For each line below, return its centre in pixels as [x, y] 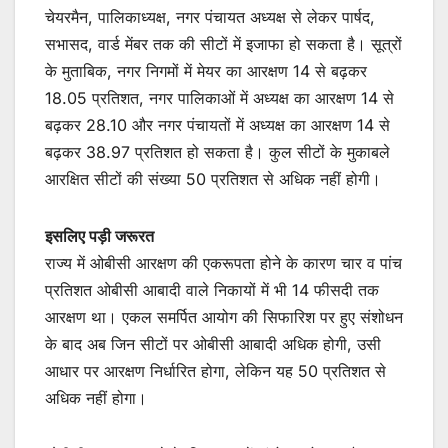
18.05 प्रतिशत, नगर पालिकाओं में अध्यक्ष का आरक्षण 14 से [219, 97]
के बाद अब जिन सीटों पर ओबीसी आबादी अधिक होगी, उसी [213, 343]
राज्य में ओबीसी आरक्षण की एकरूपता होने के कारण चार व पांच [223, 262]
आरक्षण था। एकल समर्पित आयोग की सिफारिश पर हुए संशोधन [224, 316]
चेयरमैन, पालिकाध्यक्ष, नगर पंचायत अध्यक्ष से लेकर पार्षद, [210, 16]
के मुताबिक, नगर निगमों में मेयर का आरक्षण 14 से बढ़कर [206, 70]
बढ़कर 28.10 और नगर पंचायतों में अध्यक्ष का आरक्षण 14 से [217, 124]
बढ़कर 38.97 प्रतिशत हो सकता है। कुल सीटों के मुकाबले [217, 151]
